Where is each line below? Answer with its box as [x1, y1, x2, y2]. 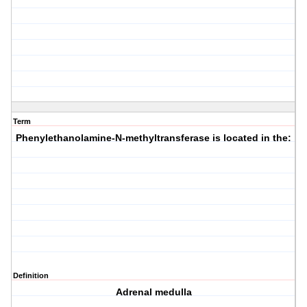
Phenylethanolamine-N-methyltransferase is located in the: [16, 132, 292, 144]
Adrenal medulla [115, 286, 192, 298]
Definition [13, 271, 49, 280]
